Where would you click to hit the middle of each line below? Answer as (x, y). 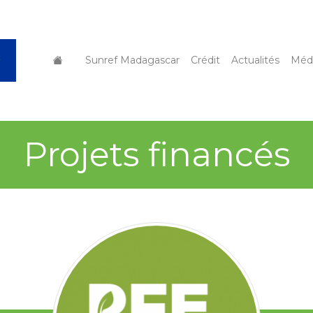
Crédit (206, 60)
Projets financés (156, 155)
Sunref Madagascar (133, 60)
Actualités (256, 60)
